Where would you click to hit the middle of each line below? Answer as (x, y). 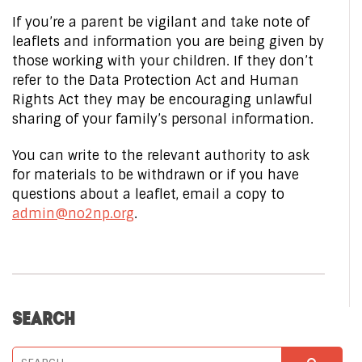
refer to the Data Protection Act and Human (156, 80)
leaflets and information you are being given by (168, 42)
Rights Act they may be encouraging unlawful (162, 100)
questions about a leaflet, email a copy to (148, 194)
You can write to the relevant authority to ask (161, 156)
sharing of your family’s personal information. (163, 119)
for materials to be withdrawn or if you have (156, 175)
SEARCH (44, 318)
